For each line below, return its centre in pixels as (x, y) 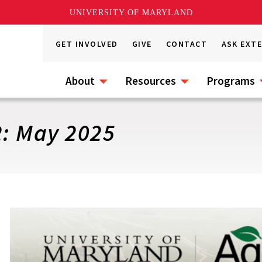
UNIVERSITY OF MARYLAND (131, 12)
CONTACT (187, 44)
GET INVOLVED (87, 44)
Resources (151, 81)
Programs (231, 81)
